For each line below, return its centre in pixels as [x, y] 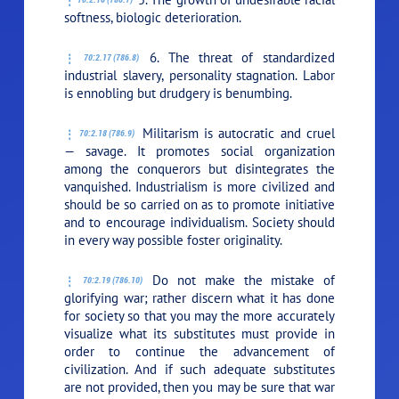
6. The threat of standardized [237, 57]
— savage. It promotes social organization [199, 151]
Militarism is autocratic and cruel [236, 133]
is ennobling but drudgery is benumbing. [179, 93]
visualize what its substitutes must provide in [199, 333]
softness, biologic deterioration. [153, 17]
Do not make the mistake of [239, 280]
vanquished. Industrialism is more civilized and [199, 186]
